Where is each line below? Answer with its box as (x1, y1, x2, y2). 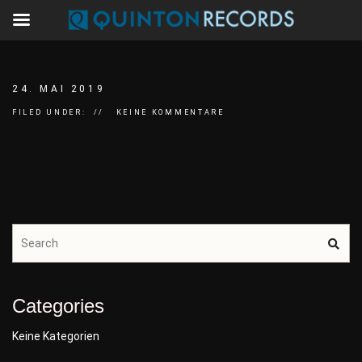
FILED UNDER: (12, 108, 86, 116)
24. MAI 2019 (12, 83, 106, 95)
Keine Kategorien (12, 330, 99, 343)
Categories (12, 295, 104, 317)
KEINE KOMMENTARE (116, 108, 225, 116)
